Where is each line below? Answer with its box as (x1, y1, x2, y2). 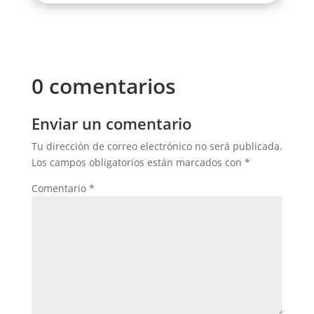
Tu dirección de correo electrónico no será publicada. (31, 139, 282, 153)
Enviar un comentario (31, 113, 191, 135)
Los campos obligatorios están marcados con (31, 156, 245, 170)
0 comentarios (31, 71, 176, 101)
